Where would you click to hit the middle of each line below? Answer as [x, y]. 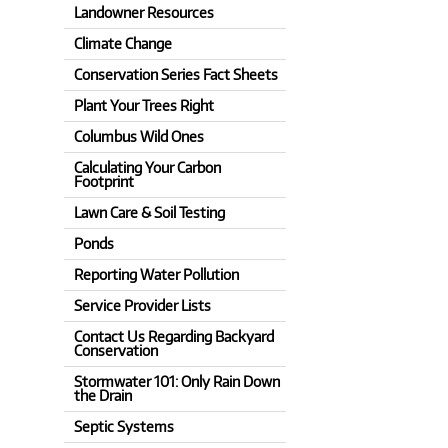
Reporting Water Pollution [156, 274]
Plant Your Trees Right [143, 105]
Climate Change [122, 43]
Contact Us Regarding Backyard [173, 336]
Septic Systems [123, 426]
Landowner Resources [143, 12]
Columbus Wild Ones [138, 136]
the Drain [102, 395]
